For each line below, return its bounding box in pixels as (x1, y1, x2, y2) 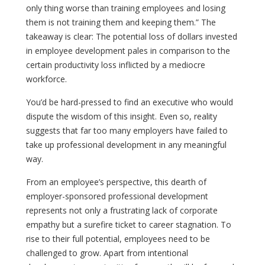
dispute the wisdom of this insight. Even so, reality (26, 110, 217, 122)
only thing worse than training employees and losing (26, 2, 225, 14)
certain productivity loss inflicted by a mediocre (26, 59, 205, 70)
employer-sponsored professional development (26, 190, 208, 202)
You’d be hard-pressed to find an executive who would (26, 96, 233, 108)
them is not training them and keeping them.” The (26, 16, 216, 28)
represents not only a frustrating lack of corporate (26, 204, 218, 216)
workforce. (26, 73, 67, 85)
